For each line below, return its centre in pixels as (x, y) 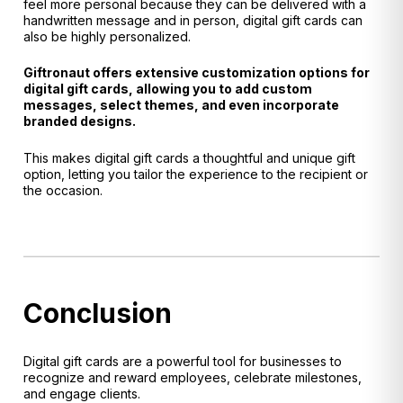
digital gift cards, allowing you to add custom (168, 89)
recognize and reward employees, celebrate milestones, (193, 378)
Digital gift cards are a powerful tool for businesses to (183, 362)
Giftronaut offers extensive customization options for (197, 73)
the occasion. (63, 190)
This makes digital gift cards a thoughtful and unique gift (189, 157)
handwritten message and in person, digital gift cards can (193, 21)
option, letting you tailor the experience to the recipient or (196, 174)
